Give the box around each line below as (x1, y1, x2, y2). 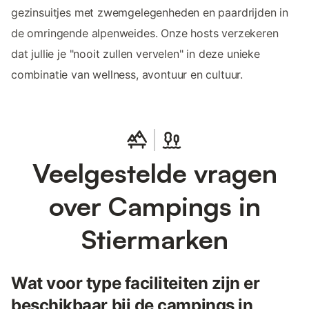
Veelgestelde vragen (32, 157, 277, 190)
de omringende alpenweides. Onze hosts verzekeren (11, 26, 279, 41)
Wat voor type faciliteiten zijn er (11, 273, 260, 294)
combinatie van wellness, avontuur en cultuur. (11, 68, 243, 82)
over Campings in (48, 190, 261, 223)
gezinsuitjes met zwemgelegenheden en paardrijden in (11, 6, 289, 20)
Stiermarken (81, 223, 228, 256)
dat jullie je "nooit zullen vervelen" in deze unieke (11, 47, 260, 61)
